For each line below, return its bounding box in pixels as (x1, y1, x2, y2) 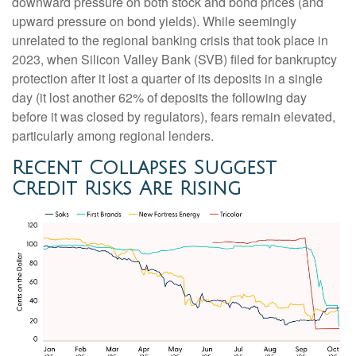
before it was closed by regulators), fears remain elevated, (12, 107, 335, 126)
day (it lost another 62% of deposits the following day (12, 88, 307, 107)
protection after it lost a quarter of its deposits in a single (12, 69, 323, 88)
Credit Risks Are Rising (12, 178, 241, 199)
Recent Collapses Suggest (12, 157, 277, 179)
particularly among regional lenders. (12, 126, 214, 145)
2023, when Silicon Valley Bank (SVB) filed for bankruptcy (12, 50, 337, 69)
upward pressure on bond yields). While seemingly (12, 12, 296, 31)
